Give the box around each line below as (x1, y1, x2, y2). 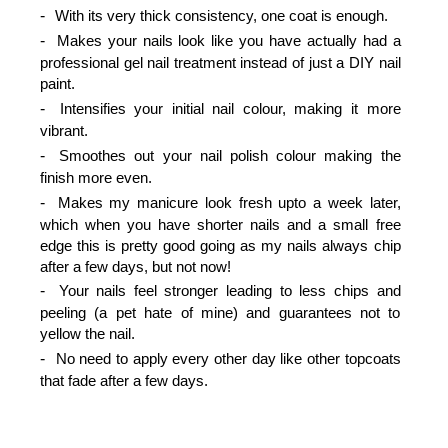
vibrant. (40, 122, 88, 139)
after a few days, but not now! (40, 257, 231, 275)
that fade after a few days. (40, 372, 208, 389)
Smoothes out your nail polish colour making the (59, 146, 401, 164)
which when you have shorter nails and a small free (40, 215, 401, 233)
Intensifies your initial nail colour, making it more (59, 100, 401, 117)
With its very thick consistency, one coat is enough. (55, 6, 388, 24)
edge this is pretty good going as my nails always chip (40, 236, 401, 254)
